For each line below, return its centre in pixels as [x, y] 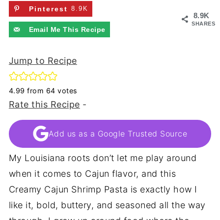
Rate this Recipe [44, 104]
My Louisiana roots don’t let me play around [103, 158]
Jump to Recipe [43, 60]
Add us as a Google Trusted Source [118, 134]
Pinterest [48, 9]
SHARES [204, 24]
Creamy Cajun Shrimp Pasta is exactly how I [103, 189]
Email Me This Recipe [67, 29]
